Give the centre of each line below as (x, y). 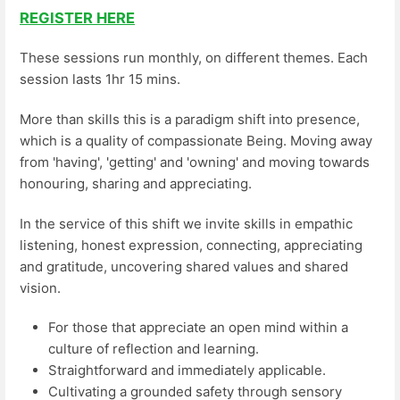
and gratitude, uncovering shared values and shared (184, 266)
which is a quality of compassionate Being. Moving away (196, 141)
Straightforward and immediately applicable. (187, 371)
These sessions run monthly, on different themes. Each (194, 58)
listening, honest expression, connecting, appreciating (191, 245)
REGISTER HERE (77, 17)
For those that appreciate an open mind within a (198, 328)
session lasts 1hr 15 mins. (100, 79)
